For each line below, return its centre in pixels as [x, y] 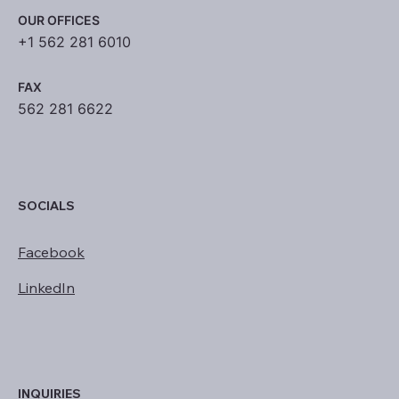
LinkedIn [46, 288]
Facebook [51, 252]
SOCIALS [46, 206]
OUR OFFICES [59, 20]
